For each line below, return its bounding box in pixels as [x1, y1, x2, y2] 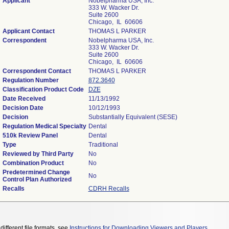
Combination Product [2, 159, 64, 167]
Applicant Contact [2, 28, 55, 35]
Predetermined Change [2, 169, 70, 176]
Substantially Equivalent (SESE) [88, 113, 177, 121]
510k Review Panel [2, 132, 58, 139]
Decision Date [2, 104, 43, 111]
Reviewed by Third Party [2, 150, 74, 157]
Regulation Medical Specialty [2, 123, 86, 130]
